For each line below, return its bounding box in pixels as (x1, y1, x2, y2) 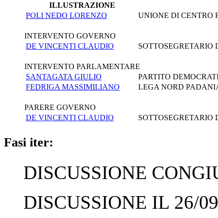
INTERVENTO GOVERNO (24, 31, 116, 40)
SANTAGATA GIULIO (26, 72, 102, 81)
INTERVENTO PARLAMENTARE (24, 62, 140, 71)
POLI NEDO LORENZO (26, 11, 107, 19)
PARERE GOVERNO (24, 103, 96, 111)
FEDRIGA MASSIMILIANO (26, 82, 120, 91)
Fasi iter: (4, 135, 54, 149)
